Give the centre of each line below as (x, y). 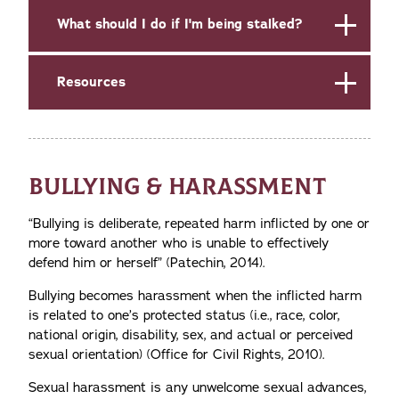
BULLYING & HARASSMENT (177, 187)
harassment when (193, 296)
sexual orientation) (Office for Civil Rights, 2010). (177, 354)
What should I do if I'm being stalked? (179, 24)
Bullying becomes (81, 296)
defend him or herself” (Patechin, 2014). (147, 263)
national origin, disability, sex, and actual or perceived (191, 335)
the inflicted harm (307, 296)
